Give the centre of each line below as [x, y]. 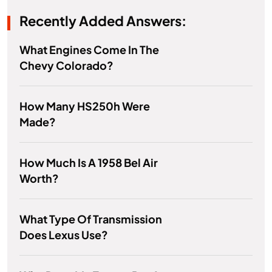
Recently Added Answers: [103, 21]
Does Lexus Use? [64, 235]
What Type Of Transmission [91, 219]
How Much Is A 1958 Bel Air [89, 163]
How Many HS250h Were [85, 106]
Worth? [39, 178]
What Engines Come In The [89, 50]
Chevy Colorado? [66, 66]
